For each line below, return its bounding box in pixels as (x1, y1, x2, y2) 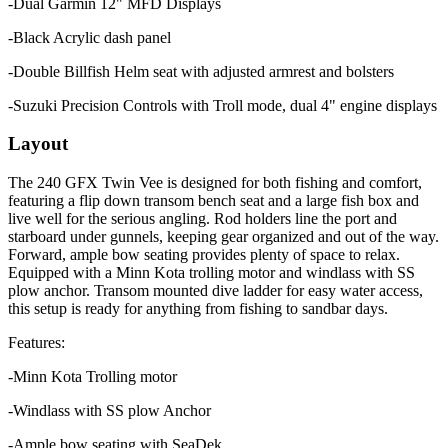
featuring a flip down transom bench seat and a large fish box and (8, 192, 419, 210)
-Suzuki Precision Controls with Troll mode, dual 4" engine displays (8, 96, 437, 114)
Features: (8, 334, 65, 352)
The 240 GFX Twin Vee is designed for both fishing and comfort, (8, 174, 422, 192)
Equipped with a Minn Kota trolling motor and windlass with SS (8, 264, 415, 282)
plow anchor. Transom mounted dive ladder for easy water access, (8, 282, 423, 300)
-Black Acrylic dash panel (8, 28, 175, 46)
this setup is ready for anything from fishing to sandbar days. (8, 300, 392, 318)
